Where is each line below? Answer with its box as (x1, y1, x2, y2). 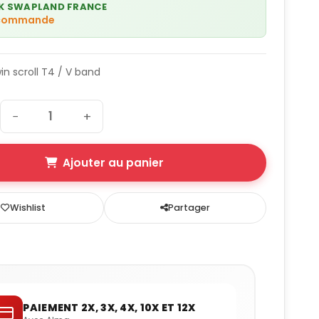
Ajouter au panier (62, 155, 164, 171)
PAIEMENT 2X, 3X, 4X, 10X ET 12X (23, 300, 196, 315)
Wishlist (9, 202, 46, 214)
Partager (168, 202, 211, 214)
